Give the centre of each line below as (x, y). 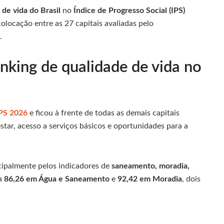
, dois (191, 179)
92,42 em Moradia (150, 179)
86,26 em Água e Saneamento (57, 179)
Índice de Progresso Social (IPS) (129, 10)
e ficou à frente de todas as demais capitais (103, 113)
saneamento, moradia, (150, 166)
